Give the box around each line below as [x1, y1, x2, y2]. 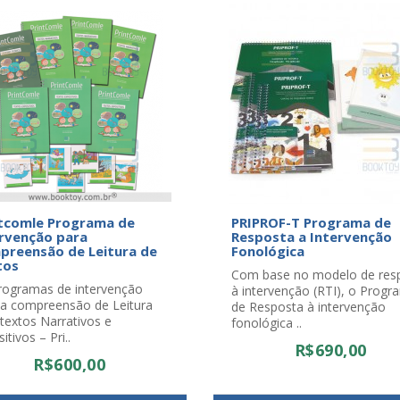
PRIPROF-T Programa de [231, 213, 391, 231]
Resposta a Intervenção [231, 228, 392, 246]
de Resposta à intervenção [231, 298, 386, 315]
